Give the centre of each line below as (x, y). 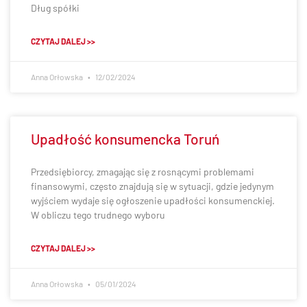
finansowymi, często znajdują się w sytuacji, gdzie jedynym (152, 186)
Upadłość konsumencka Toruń (125, 139)
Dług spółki (55, 8)
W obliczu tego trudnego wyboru (98, 215)
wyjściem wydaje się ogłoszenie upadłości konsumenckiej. (153, 200)
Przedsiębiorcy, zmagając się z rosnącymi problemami (143, 172)
